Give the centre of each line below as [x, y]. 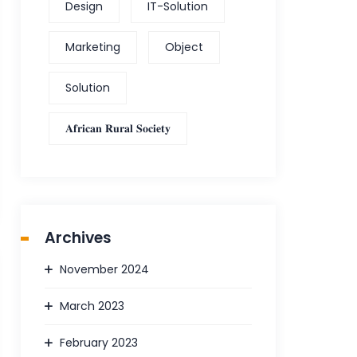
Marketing [93, 47]
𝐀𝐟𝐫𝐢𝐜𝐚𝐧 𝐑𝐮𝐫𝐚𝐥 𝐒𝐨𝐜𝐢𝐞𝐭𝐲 [118, 128]
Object [184, 47]
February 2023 [99, 342]
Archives [78, 237]
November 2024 [105, 269]
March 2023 [92, 306]
